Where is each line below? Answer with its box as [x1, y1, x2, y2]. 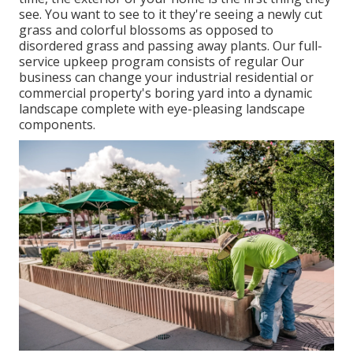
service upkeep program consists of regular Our [19, 53, 304, 71]
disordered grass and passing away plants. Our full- [19, 37, 322, 55]
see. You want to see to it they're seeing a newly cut [19, 6, 322, 24]
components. [19, 116, 95, 134]
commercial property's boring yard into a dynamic [19, 84, 312, 102]
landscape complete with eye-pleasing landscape [19, 100, 305, 118]
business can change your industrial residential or [19, 69, 314, 87]
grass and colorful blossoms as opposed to [19, 21, 273, 39]
